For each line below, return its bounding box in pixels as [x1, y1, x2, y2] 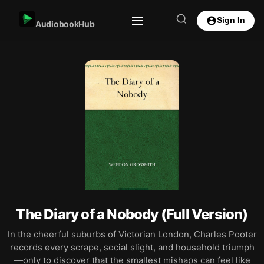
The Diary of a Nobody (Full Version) [16, 206, 248, 223]
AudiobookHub [35, 19, 95, 29]
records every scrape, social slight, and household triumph [9, 242, 255, 253]
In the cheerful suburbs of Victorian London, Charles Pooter [7, 229, 257, 240]
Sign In [217, 16, 245, 25]
